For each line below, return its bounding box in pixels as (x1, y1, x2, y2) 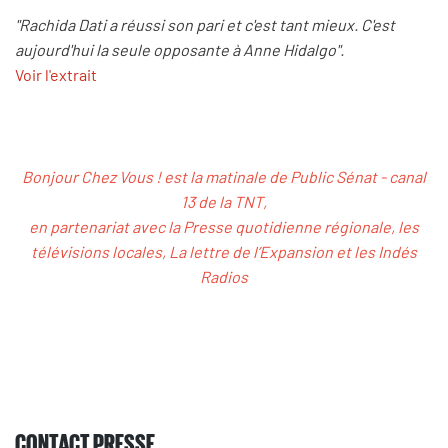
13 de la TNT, (181, 191, 267, 211)
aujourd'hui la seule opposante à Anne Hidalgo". (15, 40, 344, 60)
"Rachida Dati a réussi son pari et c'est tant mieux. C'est (15, 15, 395, 35)
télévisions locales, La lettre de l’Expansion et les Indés (31, 241, 417, 261)
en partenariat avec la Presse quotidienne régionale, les (29, 216, 419, 236)
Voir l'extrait (15, 65, 97, 85)
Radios (200, 266, 248, 286)
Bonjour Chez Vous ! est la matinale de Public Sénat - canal (22, 166, 426, 186)
